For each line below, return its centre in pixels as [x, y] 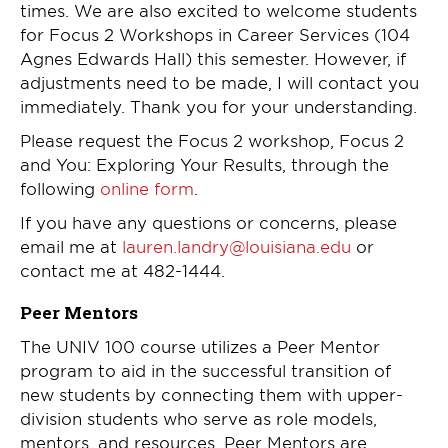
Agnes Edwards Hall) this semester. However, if [213, 57]
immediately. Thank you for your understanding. [218, 105]
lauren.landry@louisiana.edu [236, 245]
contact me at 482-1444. [122, 269]
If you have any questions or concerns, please [208, 221]
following [60, 187]
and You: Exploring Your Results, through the [204, 163]
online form [147, 187]
